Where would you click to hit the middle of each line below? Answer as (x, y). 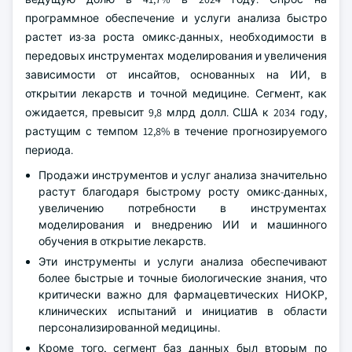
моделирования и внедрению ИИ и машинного (183, 225)
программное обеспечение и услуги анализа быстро (176, 18)
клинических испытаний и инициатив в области (183, 311)
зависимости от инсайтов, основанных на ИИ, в (176, 75)
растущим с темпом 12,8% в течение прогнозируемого (176, 131)
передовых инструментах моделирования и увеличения (176, 56)
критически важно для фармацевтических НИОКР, (183, 295)
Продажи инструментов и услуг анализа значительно (183, 175)
